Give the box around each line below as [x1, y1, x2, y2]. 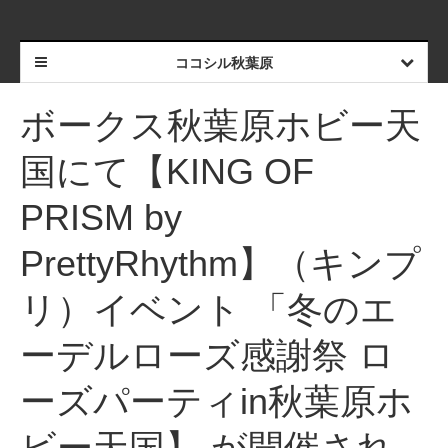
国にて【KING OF [20, 151, 314, 192]
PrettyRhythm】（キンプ [20, 243, 421, 284]
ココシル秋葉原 [174, 55, 273, 71]
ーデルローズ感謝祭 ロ [20, 335, 395, 376]
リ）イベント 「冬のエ [20, 289, 397, 330]
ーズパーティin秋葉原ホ [20, 381, 413, 422]
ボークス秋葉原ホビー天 [20, 105, 421, 146]
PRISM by [20, 197, 182, 238]
